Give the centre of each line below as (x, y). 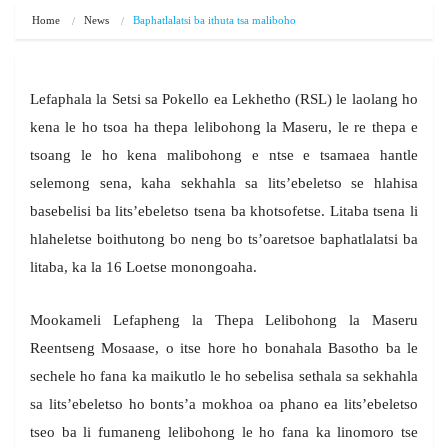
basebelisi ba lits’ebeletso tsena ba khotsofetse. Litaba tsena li (224, 211)
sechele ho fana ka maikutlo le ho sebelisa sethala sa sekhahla (224, 376)
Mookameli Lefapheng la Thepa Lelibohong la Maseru (224, 320)
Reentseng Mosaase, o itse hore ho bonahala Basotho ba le (224, 348)
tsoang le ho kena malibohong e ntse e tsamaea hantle (224, 155)
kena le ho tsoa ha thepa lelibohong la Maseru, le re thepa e (224, 127)
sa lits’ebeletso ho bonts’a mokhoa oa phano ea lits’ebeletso (224, 404)
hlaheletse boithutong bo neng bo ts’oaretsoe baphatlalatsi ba (224, 239)
